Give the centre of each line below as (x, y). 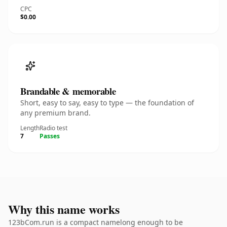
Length (30, 128)
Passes (50, 136)
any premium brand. (55, 113)
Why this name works (64, 209)
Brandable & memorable (68, 91)
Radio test (53, 128)
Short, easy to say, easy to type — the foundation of (107, 103)
